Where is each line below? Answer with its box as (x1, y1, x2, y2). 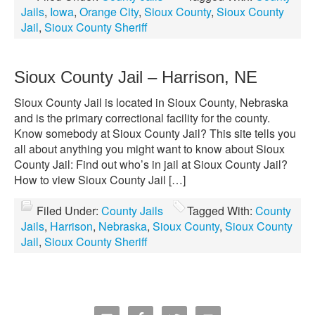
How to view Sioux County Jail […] (14, 172, 186, 188)
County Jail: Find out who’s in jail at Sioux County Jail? (14, 156, 288, 172)
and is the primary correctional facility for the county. (14, 110, 270, 126)
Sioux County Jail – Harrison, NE (14, 67, 257, 86)
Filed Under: (37, 202, 101, 219)
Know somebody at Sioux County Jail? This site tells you (14, 125, 296, 141)
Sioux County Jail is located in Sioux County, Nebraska (14, 94, 288, 110)
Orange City (79, 4, 139, 20)
